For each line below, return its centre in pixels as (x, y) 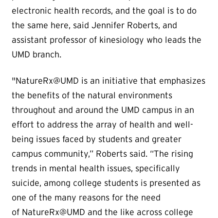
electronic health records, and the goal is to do (104, 11)
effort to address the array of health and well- (102, 125)
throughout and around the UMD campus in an (103, 110)
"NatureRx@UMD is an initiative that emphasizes (109, 81)
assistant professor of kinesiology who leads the (107, 40)
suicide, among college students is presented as (106, 183)
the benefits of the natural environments (92, 96)
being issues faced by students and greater (97, 139)
